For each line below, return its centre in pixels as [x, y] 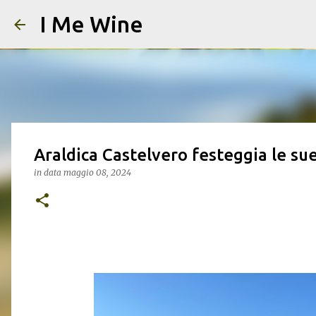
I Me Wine [91, 24]
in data [49, 172]
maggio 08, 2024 [97, 172]
